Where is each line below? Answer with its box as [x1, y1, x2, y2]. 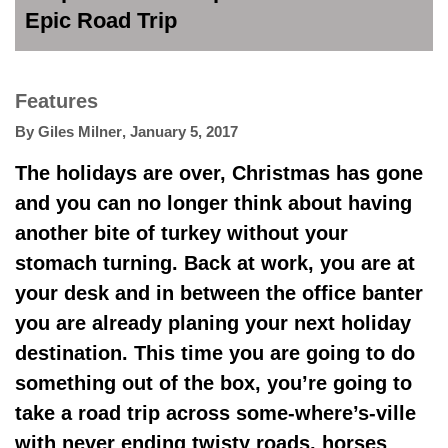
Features [15, 90, 98, 112]
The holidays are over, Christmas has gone [15, 162, 423, 184]
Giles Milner [38, 123, 122, 140]
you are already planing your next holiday [15, 312, 411, 334]
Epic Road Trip [25, 8, 177, 33]
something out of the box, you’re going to [15, 372, 412, 394]
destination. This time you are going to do [15, 342, 415, 364]
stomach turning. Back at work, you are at [15, 252, 415, 274]
